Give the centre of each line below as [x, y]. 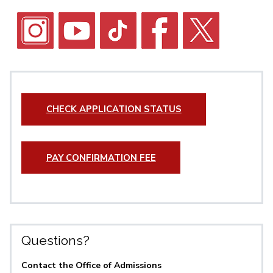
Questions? [55, 241]
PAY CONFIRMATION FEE [101, 158]
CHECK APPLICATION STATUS [114, 109]
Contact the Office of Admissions [91, 266]
